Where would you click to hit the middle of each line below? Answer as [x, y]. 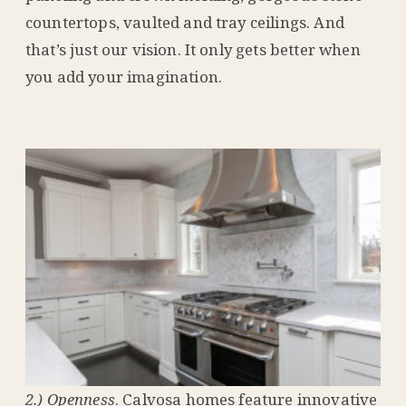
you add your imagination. [124, 76]
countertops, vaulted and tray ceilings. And [185, 22]
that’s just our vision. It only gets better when [193, 49]
